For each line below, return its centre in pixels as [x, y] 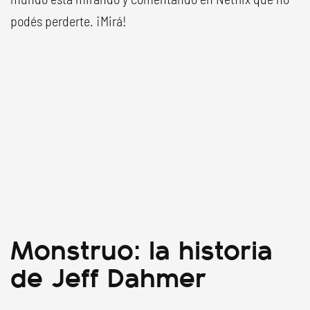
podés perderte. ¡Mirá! [69, 21]
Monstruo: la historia [142, 248]
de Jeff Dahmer [108, 276]
